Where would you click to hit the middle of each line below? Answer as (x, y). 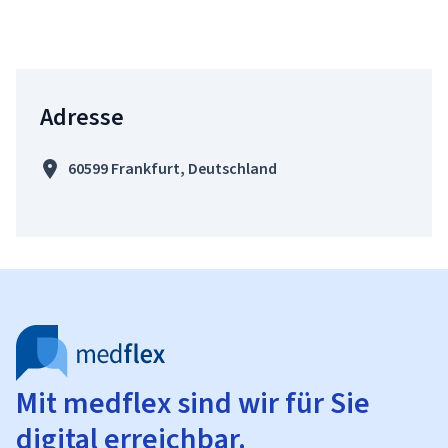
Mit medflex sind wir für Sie (193, 403)
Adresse (82, 117)
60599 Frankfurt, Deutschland (172, 168)
